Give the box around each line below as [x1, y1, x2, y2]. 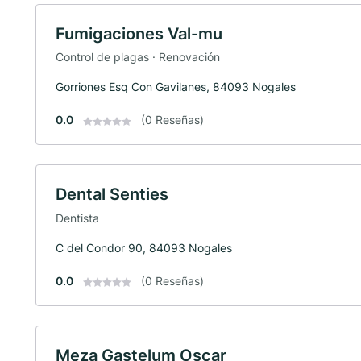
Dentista [56, 210, 99, 225]
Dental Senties [56, 185, 168, 205]
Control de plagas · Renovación [56, 50, 220, 64]
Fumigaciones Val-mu [56, 23, 222, 44]
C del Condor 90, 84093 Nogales [56, 240, 232, 255]
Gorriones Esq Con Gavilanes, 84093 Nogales [56, 80, 296, 94]
